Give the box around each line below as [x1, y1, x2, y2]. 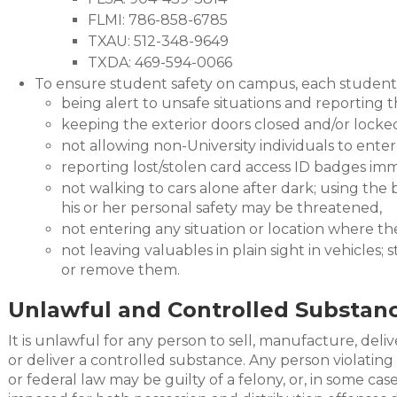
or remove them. [61, 261, 180, 278]
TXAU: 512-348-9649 [88, 33, 229, 50]
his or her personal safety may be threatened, [61, 199, 382, 216]
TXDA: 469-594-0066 [88, 54, 232, 71]
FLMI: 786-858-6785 [88, 12, 228, 28]
